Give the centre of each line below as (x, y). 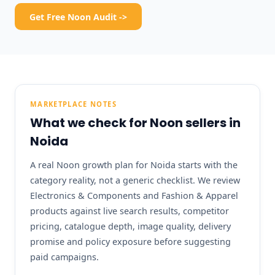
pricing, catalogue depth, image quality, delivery (130, 227)
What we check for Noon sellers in (135, 122)
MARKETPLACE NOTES (73, 104)
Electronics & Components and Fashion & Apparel (134, 196)
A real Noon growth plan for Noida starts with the (134, 165)
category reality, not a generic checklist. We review (135, 180)
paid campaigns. (64, 257)
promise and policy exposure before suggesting (130, 242)
